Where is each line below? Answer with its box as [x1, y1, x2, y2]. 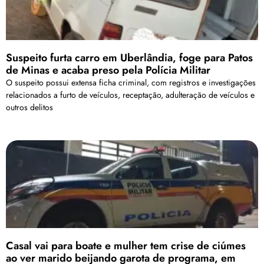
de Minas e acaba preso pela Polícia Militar [6, 62, 210, 78]
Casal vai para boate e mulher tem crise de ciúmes [6, 238, 246, 254]
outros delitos [6, 101, 53, 113]
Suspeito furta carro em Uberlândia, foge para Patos [6, 49, 253, 65]
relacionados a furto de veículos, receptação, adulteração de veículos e [6, 88, 255, 101]
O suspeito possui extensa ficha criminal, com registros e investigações [6, 76, 256, 88]
